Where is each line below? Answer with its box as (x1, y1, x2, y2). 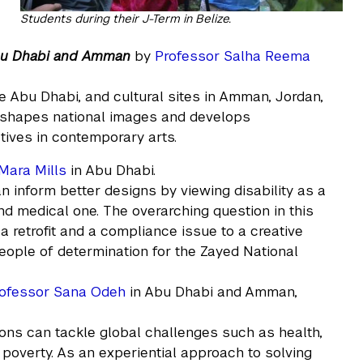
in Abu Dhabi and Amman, (126, 282, 298, 301)
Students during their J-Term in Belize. (20, 11, 232, 26)
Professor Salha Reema (155, 46, 311, 65)
